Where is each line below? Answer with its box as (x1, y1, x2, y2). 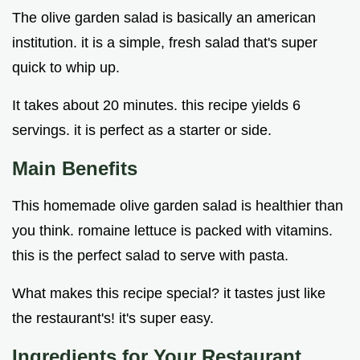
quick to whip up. (12, 59, 120, 76)
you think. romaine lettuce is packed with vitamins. (12, 223, 333, 239)
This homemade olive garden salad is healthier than (12, 198, 343, 215)
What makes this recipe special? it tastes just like (12, 285, 325, 302)
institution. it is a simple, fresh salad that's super (12, 35, 317, 51)
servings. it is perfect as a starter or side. (12, 122, 272, 139)
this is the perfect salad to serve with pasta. (12, 247, 288, 264)
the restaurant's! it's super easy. (12, 310, 214, 327)
